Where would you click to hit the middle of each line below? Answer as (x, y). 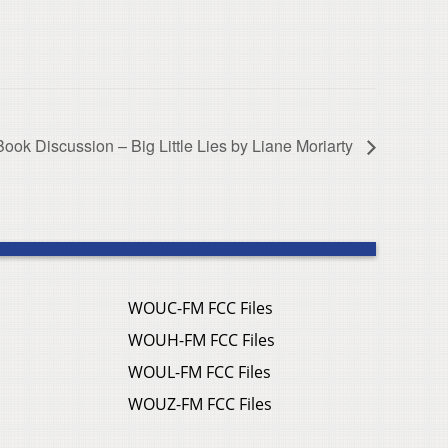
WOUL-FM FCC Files (199, 372)
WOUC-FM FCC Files (200, 308)
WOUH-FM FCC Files (201, 340)
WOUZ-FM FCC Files (200, 404)
